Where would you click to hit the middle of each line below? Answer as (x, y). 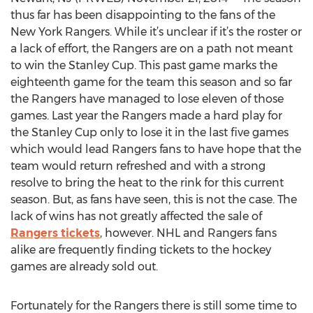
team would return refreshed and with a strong (138, 166)
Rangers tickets (55, 233)
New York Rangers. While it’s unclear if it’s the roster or (156, 32)
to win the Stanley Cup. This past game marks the (144, 65)
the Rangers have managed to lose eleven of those (147, 99)
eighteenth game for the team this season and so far (151, 82)
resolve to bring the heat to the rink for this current (147, 183)
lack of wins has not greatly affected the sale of (136, 216)
